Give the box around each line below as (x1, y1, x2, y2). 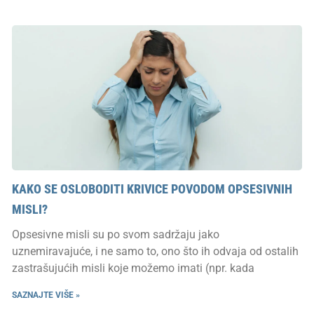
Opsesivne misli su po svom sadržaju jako (12, 227, 219, 241)
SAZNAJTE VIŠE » (12, 289, 80, 300)
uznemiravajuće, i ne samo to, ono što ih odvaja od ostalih (12, 244, 299, 258)
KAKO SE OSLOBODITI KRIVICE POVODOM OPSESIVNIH (12, 181, 292, 196)
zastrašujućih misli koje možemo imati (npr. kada (12, 261, 254, 275)
